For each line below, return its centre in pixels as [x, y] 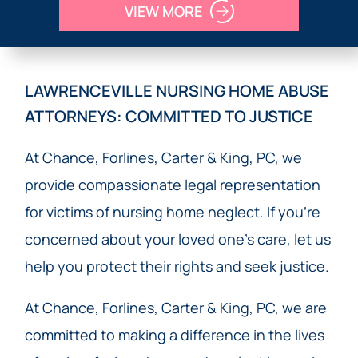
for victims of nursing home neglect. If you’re [172, 212]
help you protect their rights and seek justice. [177, 267]
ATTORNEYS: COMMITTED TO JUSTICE [169, 117]
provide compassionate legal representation [172, 185]
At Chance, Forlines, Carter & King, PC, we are [175, 308]
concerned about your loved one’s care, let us [177, 239]
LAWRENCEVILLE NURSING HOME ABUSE [177, 91]
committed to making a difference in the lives [174, 335]
